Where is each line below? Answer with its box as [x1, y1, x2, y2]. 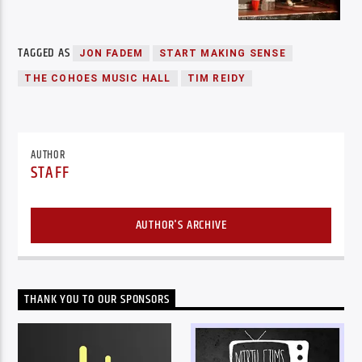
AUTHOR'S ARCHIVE [135, 214, 227, 235]
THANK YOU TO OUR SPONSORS [24, 289, 170, 310]
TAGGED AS [18, 43, 74, 64]
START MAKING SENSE [159, 48, 286, 60]
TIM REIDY [187, 73, 246, 85]
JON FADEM [79, 48, 144, 60]
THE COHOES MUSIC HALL [24, 73, 171, 85]
